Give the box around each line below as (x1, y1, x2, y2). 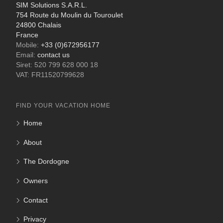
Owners (23, 176, 48, 185)
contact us (37, 51, 70, 59)
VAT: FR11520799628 (16, 71, 84, 79)
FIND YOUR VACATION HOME (16, 102, 111, 110)
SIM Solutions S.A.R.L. (16, 1, 87, 9)
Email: (16, 51, 37, 59)
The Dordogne (23, 157, 69, 166)
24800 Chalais (16, 21, 61, 29)
